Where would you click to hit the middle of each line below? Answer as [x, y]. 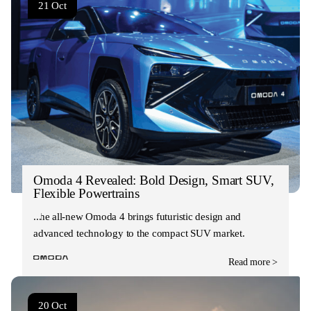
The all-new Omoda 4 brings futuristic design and [137, 216]
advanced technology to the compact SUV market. [139, 233]
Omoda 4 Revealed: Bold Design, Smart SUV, [154, 180]
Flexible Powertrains [86, 193]
